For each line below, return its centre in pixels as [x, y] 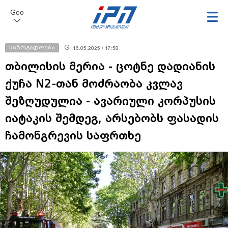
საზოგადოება [32, 48]
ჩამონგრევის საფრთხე [73, 136]
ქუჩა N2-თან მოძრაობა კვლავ [94, 84]
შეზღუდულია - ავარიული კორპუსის [110, 101]
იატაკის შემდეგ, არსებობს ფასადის [112, 118]
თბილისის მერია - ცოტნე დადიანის [110, 66]
